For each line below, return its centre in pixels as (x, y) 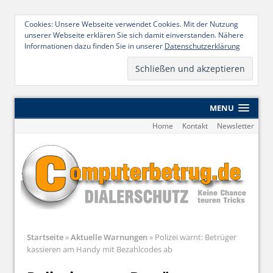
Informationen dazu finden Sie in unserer (94, 46)
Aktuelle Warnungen (109, 237)
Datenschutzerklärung (202, 46)
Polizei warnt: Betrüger (195, 237)
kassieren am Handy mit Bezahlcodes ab (100, 249)
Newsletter (235, 126)
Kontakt (195, 126)
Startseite (45, 237)
